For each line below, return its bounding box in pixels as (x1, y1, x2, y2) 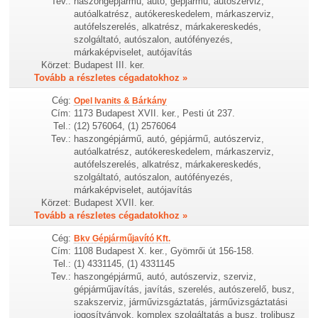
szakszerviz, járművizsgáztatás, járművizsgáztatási (74, 297, 288, 308)
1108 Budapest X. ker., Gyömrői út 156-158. (74, 246, 255, 257)
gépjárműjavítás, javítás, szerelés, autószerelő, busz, (74, 284, 295, 295)
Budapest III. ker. (74, 59, 146, 70)
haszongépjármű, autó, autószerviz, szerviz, (74, 271, 257, 283)
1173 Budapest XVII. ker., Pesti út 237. (74, 108, 236, 119)
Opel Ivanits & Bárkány (74, 96, 168, 106)
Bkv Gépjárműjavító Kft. (74, 234, 171, 244)
